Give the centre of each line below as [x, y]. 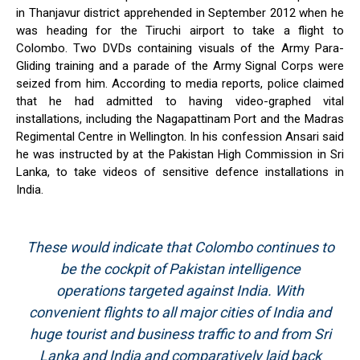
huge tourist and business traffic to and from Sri [180, 334]
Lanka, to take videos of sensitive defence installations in [180, 172]
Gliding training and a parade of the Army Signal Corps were [180, 66]
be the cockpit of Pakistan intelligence [180, 269]
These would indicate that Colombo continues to [180, 247]
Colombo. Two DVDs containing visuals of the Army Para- [180, 49]
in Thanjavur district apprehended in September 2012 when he [180, 13]
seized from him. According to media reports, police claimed [180, 84]
